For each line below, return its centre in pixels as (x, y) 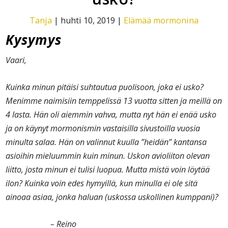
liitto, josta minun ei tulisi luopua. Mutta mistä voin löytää (108, 170)
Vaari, (16, 60)
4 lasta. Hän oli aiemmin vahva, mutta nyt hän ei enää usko (111, 115)
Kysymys (34, 40)
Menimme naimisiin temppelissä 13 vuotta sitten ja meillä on (114, 101)
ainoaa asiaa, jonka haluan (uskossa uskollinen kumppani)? (112, 197)
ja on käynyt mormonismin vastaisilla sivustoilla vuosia (103, 129)
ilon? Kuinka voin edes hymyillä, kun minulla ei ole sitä (102, 183)
